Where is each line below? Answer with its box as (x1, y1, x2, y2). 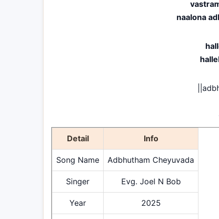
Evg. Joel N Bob (121, 176, 181, 186)
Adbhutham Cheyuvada (108, 155, 194, 165)
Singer (66, 176, 89, 186)
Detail (66, 133, 89, 143)
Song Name (56, 155, 99, 165)
